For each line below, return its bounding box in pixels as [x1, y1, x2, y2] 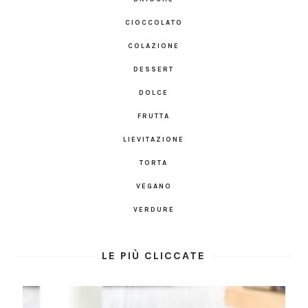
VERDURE [133, 205, 175, 214]
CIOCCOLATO [124, 18, 183, 27]
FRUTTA [137, 111, 170, 120]
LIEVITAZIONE [123, 135, 185, 144]
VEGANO [135, 181, 172, 190]
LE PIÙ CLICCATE [102, 248, 206, 262]
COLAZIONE [128, 41, 180, 50]
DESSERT [133, 65, 175, 74]
